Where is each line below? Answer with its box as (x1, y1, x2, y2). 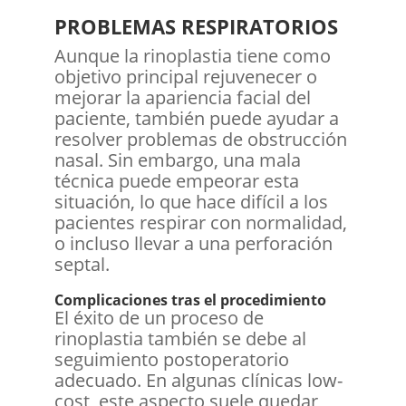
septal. (53, 251, 110, 276)
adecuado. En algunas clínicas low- (53, 367, 343, 392)
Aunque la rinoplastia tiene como (53, 43, 331, 68)
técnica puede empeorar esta (53, 168, 299, 193)
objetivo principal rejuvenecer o (53, 63, 317, 89)
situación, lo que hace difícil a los (53, 188, 328, 214)
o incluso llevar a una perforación (53, 230, 333, 256)
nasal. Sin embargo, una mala (53, 147, 301, 172)
